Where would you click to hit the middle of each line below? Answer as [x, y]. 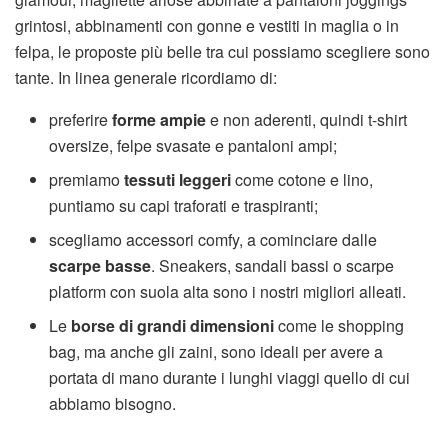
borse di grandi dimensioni [173, 325]
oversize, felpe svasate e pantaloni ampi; [193, 145]
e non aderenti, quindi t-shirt [307, 119]
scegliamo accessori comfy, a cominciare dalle [213, 239]
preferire [81, 119]
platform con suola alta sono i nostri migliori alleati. [228, 291]
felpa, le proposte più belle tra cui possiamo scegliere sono [222, 51]
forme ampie [159, 119]
